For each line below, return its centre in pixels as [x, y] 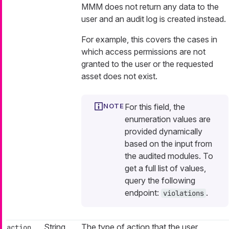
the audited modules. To [169, 156]
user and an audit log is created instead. [154, 19]
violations [184, 193]
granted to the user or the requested [147, 64]
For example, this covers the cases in [149, 40]
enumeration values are [168, 119]
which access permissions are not [143, 52]
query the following [160, 181]
